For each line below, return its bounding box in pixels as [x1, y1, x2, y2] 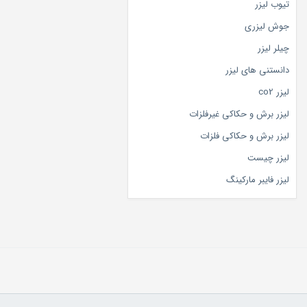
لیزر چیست [247, 151, 289, 165]
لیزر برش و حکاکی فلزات [200, 129, 289, 143]
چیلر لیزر [258, 41, 289, 56]
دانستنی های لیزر [225, 63, 289, 77]
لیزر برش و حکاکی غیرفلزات [189, 107, 289, 121]
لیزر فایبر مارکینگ [226, 173, 289, 187]
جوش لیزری [245, 19, 289, 34]
